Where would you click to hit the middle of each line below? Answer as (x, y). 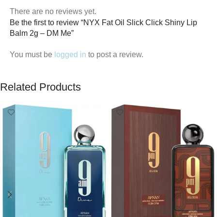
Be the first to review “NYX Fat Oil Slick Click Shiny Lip (103, 22)
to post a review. (115, 54)
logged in (70, 54)
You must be (32, 54)
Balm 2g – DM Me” (42, 33)
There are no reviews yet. (53, 11)
